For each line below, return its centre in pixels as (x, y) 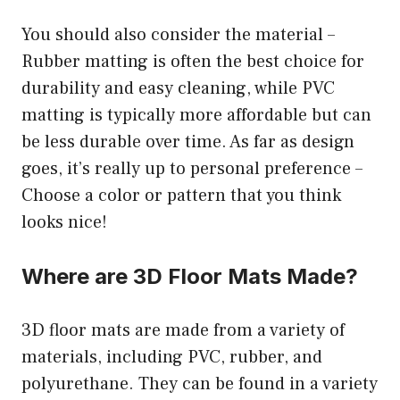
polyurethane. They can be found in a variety (200, 383)
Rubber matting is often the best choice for (193, 61)
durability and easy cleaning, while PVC (178, 88)
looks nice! (64, 222)
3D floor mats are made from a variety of (183, 330)
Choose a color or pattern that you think (181, 195)
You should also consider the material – (178, 34)
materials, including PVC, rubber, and (172, 357)
